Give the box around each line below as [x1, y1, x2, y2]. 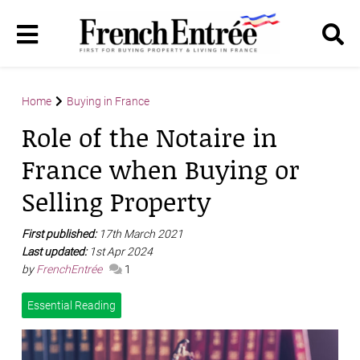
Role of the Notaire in [22, 119, 277, 156]
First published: [22, 227, 99, 241]
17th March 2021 [99, 227, 183, 241]
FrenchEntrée [36, 263, 104, 276]
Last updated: [22, 245, 89, 259]
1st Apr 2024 [89, 245, 153, 259]
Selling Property [22, 183, 211, 220]
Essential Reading [27, 299, 116, 313]
